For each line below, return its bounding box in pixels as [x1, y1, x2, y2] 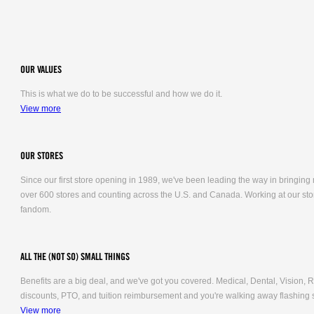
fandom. [20, 205, 51, 214]
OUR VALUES [20, 66, 62, 74]
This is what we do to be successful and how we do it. [20, 89, 222, 99]
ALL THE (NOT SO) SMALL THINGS [20, 253, 130, 261]
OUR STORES [20, 152, 63, 161]
